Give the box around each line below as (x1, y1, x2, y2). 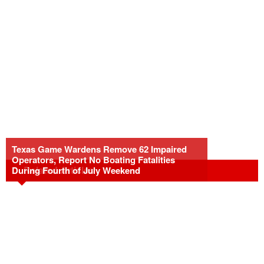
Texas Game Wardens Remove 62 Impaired (12, 143, 187, 156)
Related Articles (24, 163, 94, 177)
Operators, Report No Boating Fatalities (12, 153, 175, 166)
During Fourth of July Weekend (12, 164, 140, 177)
